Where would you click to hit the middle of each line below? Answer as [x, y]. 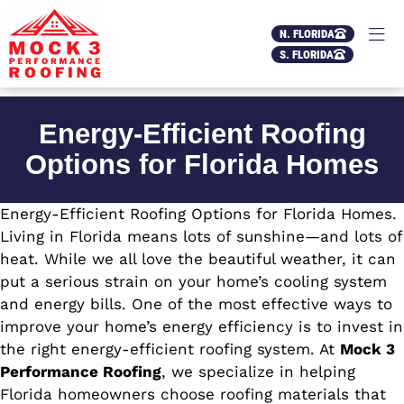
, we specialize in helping [258, 371]
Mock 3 [367, 349]
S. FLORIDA [307, 55]
